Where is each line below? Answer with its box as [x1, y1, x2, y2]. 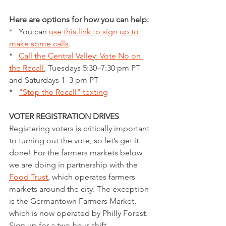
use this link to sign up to [49, 27, 141, 37]
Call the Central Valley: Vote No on [19, 51, 143, 61]
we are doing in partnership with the [9, 160, 140, 170]
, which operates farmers [48, 172, 137, 182]
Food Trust [9, 172, 48, 182]
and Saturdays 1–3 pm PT [9, 75, 98, 85]
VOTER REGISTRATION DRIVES [9, 111, 121, 122]
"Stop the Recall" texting [19, 87, 108, 97]
